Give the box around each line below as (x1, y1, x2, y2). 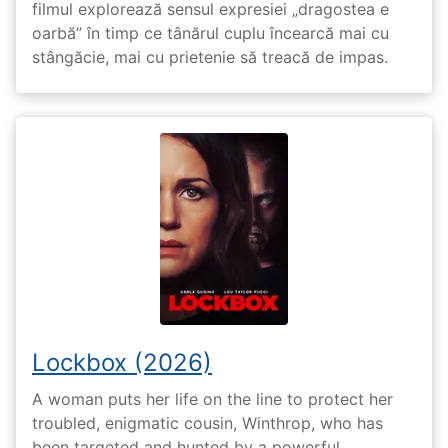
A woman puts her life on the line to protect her (32, 389, 393, 410)
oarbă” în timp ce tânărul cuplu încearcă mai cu (32, 22, 389, 43)
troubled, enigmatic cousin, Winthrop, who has (32, 413, 383, 434)
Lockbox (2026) (32, 347, 212, 377)
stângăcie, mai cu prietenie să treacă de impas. (32, 46, 388, 67)
